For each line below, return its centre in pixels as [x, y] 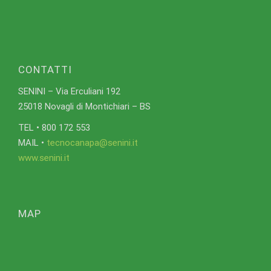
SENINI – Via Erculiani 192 [69, 91]
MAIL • [32, 142]
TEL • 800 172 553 [54, 127]
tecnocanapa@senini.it [92, 142]
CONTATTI [45, 69]
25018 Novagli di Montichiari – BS [84, 106]
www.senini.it [44, 158]
